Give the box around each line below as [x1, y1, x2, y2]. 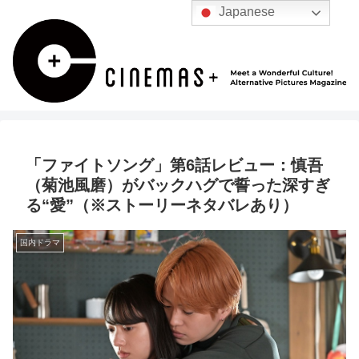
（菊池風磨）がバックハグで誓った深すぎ [26, 176, 330, 195]
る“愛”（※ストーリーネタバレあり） [26, 196, 298, 215]
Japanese [216, 5, 276, 19]
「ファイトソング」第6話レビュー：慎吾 [26, 156, 323, 175]
